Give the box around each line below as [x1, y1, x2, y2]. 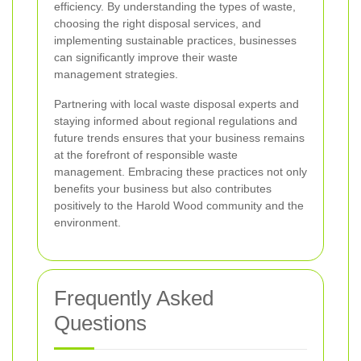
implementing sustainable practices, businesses [54, 34, 297, 48]
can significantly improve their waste [54, 51, 238, 64]
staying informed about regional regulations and [54, 114, 297, 128]
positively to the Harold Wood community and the [54, 199, 304, 213]
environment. [54, 216, 121, 230]
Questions [54, 311, 147, 336]
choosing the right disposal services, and [54, 17, 261, 31]
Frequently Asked [54, 286, 214, 311]
